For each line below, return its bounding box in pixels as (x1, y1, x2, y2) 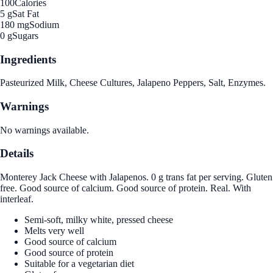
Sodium (29, 19, 59, 30)
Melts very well (24, 225, 84, 236)
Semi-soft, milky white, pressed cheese (24, 214, 173, 225)
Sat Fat (12, 8, 39, 19)
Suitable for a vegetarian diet (24, 258, 134, 269)
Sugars (12, 30, 38, 41)
